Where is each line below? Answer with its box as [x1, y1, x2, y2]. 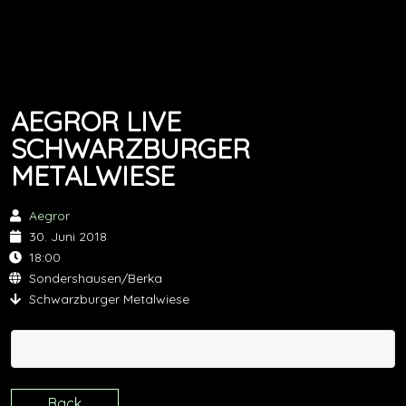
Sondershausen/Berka [29, 270, 162, 286]
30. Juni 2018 [29, 228, 107, 245]
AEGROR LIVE [11, 104, 181, 139]
